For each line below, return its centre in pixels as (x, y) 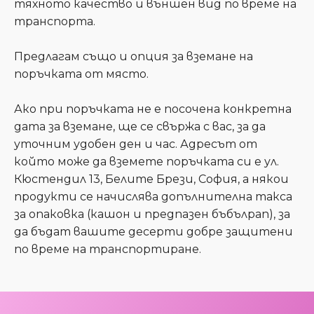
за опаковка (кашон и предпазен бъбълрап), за (152, 214)
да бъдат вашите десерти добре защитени (153, 232)
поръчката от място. (81, 74)
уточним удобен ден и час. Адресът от (136, 144)
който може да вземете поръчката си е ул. (146, 162)
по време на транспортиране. (108, 249)
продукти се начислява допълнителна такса (153, 197)
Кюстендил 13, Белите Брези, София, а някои (151, 179)
